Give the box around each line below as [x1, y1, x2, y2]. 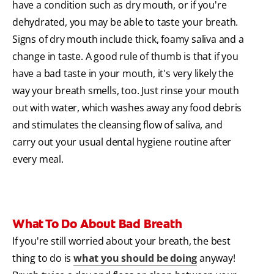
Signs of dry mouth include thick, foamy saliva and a [12, 32, 244, 46]
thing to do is [12, 251, 74, 265]
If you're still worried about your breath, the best [12, 234, 231, 248]
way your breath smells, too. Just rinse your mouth [12, 84, 239, 98]
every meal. [12, 152, 64, 166]
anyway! [197, 251, 235, 265]
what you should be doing [73, 251, 198, 265]
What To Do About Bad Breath [12, 216, 182, 232]
